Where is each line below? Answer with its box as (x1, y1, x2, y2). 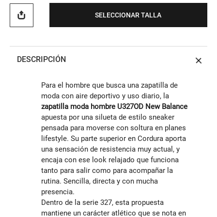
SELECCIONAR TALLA (95, 11, 162, 19)
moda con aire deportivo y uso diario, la (41, 92, 169, 101)
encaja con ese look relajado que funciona (41, 155, 179, 165)
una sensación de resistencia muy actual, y (41, 145, 180, 154)
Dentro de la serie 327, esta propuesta (41, 198, 164, 207)
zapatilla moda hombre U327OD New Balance (41, 102, 187, 111)
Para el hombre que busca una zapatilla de (41, 81, 178, 90)
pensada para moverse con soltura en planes (41, 124, 186, 133)
